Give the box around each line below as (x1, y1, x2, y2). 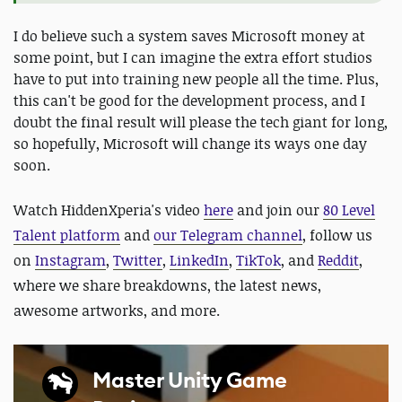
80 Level (323, 200, 375, 221)
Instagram (35, 250, 106, 271)
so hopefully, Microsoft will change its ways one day (13, 134, 367, 154)
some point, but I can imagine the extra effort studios (13, 48, 372, 68)
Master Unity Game (92, 366, 287, 396)
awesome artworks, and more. (13, 301, 220, 321)
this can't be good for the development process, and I (13, 91, 365, 111)
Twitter (113, 250, 162, 271)
